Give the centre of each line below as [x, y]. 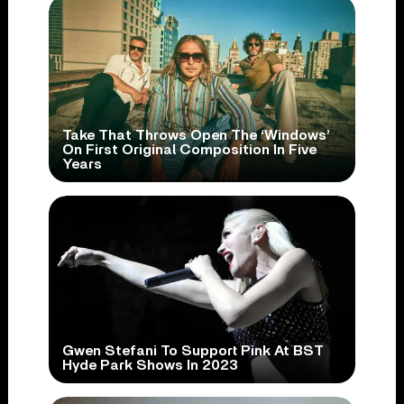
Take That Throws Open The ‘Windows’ [196, 136]
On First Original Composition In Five [189, 150]
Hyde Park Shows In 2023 [150, 366]
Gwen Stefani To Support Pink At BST [193, 351]
